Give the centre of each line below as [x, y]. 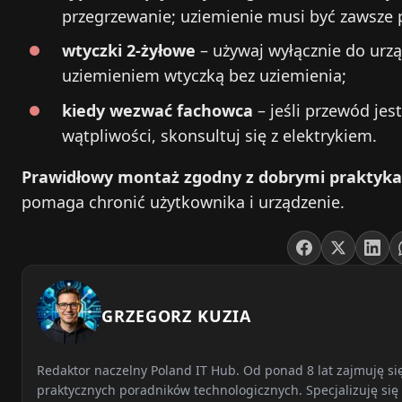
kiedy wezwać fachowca [157, 111]
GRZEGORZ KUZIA [176, 315]
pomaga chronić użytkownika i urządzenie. [183, 202]
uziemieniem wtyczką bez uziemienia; [204, 76]
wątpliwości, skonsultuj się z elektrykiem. [219, 136]
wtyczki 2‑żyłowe [129, 51]
